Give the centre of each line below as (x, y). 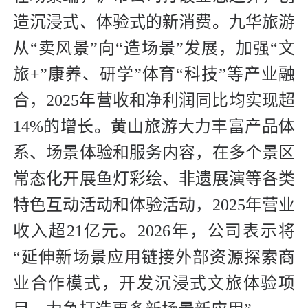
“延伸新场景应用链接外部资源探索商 (154, 257)
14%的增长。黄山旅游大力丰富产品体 (154, 127)
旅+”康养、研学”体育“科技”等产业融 (154, 75)
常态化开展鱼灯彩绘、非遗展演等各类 (154, 179)
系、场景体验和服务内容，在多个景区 (154, 153)
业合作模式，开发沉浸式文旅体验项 (154, 284)
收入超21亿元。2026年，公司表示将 (154, 231)
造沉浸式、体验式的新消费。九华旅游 (154, 22)
